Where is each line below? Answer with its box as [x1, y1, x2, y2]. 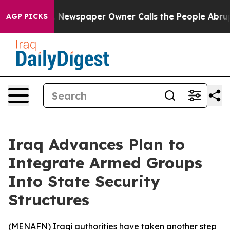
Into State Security [8, 171, 160, 191]
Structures [8, 190, 89, 209]
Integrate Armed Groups [8, 153, 202, 172]
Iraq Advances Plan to [8, 135, 185, 154]
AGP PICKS [6, 12, 48, 21]
